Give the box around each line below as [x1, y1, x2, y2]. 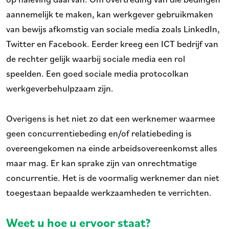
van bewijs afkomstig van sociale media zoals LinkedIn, [6, 23, 220, 34]
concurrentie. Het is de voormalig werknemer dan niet [6, 172, 219, 183]
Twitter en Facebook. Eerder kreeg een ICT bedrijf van [6, 38, 218, 49]
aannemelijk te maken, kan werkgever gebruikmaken [6, 8, 213, 19]
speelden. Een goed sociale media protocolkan [6, 67, 189, 79]
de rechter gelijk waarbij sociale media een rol [6, 53, 185, 64]
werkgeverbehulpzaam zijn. [6, 82, 113, 94]
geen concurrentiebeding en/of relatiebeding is [6, 127, 192, 139]
